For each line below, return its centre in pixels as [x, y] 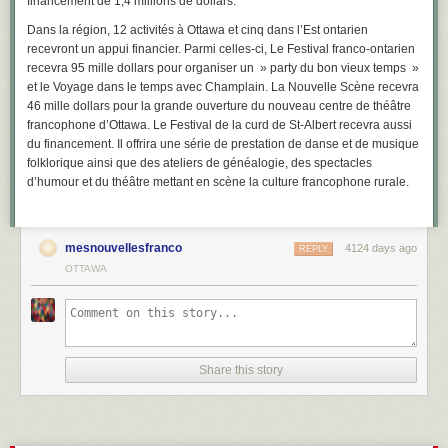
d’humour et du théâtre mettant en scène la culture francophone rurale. [218, 182]
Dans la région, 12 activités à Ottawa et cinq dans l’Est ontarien [197, 30]
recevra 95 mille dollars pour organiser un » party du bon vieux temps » [223, 68]
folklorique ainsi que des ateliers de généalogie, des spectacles [199, 163]
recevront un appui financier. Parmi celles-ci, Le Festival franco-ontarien [221, 49]
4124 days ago [381, 248]
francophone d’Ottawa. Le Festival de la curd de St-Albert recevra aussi [219, 125]
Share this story [241, 370]
